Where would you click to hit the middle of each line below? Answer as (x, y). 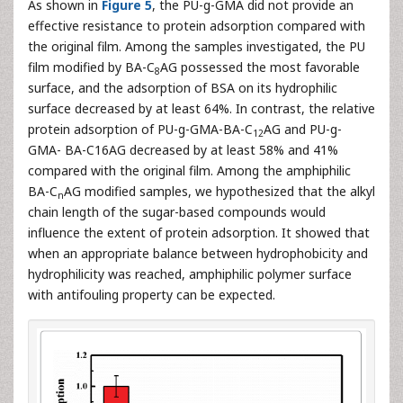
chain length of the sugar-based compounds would (177, 212)
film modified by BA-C (91, 67)
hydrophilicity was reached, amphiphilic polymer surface (190, 274)
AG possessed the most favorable (260, 67)
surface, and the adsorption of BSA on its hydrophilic (183, 88)
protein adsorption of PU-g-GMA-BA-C (140, 130)
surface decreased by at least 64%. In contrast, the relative (201, 109)
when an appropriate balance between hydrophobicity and (198, 254)
